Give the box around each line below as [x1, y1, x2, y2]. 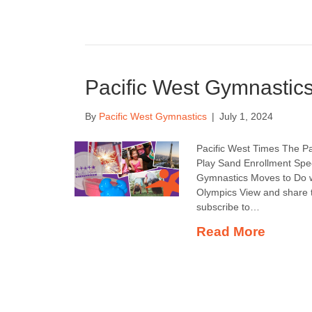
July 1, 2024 [219, 111, 273, 122]
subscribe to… [196, 201, 260, 212]
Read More [196, 224, 265, 239]
